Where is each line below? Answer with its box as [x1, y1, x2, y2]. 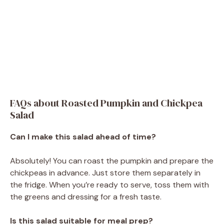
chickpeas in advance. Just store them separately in [10, 167, 200, 178]
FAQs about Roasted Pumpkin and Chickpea [10, 95, 202, 110]
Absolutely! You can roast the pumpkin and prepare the [10, 155, 213, 166]
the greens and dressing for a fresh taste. [10, 191, 161, 202]
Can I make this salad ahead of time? [10, 131, 156, 142]
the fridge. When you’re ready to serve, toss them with [10, 179, 209, 190]
